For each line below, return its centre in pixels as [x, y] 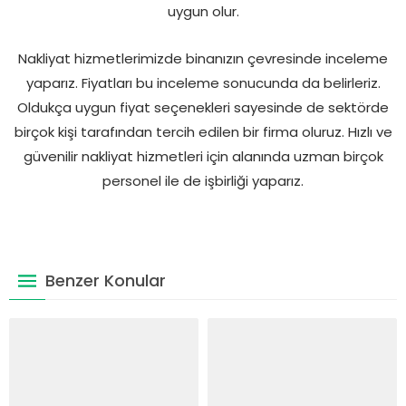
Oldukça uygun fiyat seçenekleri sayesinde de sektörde [203, 107]
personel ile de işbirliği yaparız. [203, 180]
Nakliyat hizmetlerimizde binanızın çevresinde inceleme [203, 58]
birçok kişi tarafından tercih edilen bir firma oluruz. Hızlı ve [203, 131]
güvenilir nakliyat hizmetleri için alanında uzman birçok [203, 156]
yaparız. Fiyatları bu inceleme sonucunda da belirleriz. [203, 82]
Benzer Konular [106, 280]
